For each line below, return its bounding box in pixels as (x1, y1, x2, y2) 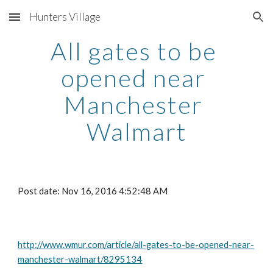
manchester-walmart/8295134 (18, 254, 143, 264)
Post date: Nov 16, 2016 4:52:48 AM (18, 186, 168, 196)
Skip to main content (10, 17, 96, 28)
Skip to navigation (187, 17, 263, 28)
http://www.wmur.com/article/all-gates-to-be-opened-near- (18, 239, 255, 250)
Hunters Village (29, 10, 101, 23)
